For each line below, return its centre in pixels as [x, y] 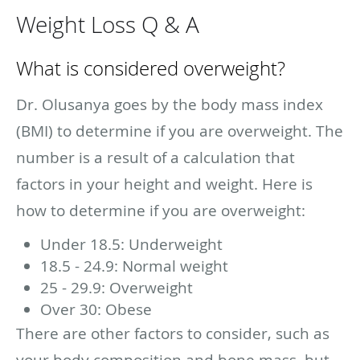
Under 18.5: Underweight [131, 244]
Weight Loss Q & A [108, 25]
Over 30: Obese [96, 309]
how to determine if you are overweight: [161, 211]
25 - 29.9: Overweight [117, 288]
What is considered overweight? [151, 69]
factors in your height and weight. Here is [164, 184]
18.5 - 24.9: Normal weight [134, 266]
